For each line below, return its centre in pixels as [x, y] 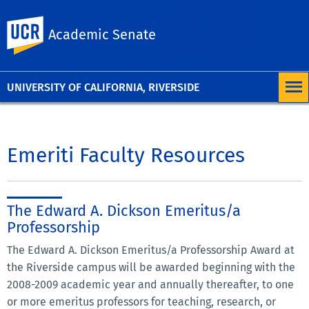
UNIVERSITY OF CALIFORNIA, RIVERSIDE [103, 87]
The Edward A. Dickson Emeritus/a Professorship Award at [151, 250]
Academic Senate [102, 34]
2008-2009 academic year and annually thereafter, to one [150, 284]
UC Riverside [93, 24]
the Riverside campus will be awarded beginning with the [151, 267]
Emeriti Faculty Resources [126, 155]
